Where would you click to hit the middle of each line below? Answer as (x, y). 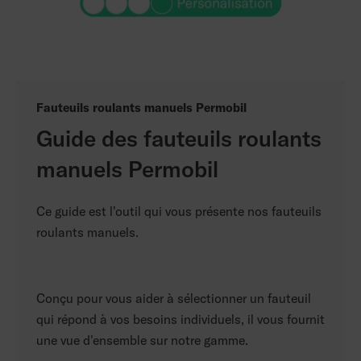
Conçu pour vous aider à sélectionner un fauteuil (174, 298)
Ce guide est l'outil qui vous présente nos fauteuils (179, 211)
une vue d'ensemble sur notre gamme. (142, 340)
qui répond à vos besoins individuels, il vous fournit (180, 319)
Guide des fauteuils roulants (179, 138)
